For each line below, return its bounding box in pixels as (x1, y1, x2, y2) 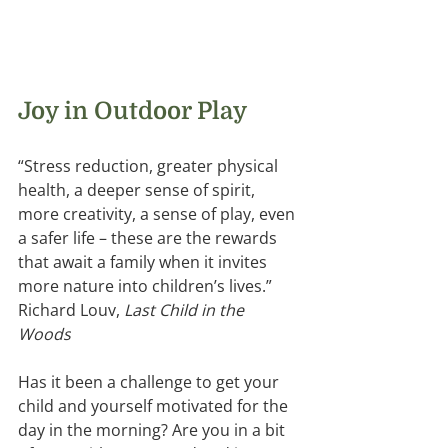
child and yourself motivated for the (18, 395, 292, 418)
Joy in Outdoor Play (18, 97, 253, 126)
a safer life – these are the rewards (18, 227, 281, 250)
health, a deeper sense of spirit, (18, 179, 259, 202)
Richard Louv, (18, 299, 124, 322)
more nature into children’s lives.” (18, 275, 280, 298)
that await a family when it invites (18, 251, 271, 274)
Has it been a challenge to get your (18, 371, 283, 394)
